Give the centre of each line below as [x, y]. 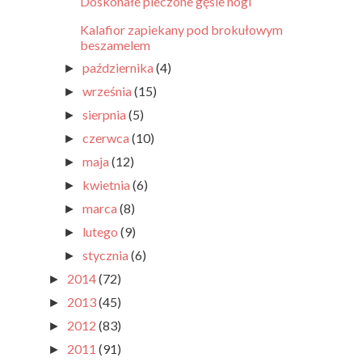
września [109, 91]
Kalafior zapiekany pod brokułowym [181, 30]
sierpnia [106, 115]
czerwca [107, 138]
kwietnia [108, 185]
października [120, 68]
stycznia [107, 255]
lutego [102, 232]
